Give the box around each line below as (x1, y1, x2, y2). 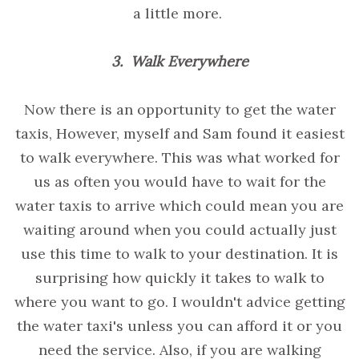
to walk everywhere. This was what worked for (19, 147, 340, 167)
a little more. (133, 3, 226, 22)
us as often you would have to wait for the (33, 171, 326, 191)
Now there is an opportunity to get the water (23, 99, 336, 119)
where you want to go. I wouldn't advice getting (14, 292, 345, 311)
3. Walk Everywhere (111, 51, 248, 71)
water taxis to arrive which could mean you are (15, 196, 344, 215)
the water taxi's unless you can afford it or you (17, 316, 342, 335)
